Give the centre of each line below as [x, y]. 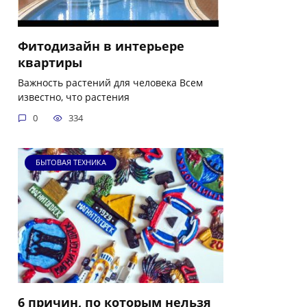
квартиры [50, 62]
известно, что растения [74, 97]
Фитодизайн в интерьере [101, 46]
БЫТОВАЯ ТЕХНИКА [71, 162]
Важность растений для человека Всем [110, 82]
